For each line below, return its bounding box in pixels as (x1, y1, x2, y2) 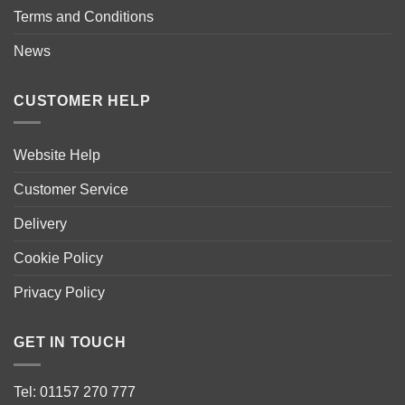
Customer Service (14, 182, 128, 198)
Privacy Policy (14, 285, 105, 301)
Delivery (14, 216, 67, 232)
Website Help (14, 147, 100, 164)
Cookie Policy (14, 250, 103, 267)
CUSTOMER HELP (14, 92, 151, 108)
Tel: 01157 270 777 (14, 383, 136, 400)
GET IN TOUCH (14, 334, 127, 351)
